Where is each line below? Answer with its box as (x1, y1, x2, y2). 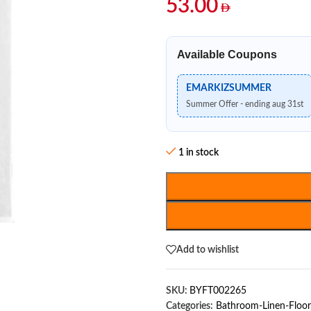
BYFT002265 (190, 286, 246, 296)
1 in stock (178, 148, 219, 158)
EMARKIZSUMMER (186, 83, 271, 93)
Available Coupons (177, 49, 277, 60)
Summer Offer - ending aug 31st (186, 100, 303, 108)
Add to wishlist (176, 244, 239, 255)
